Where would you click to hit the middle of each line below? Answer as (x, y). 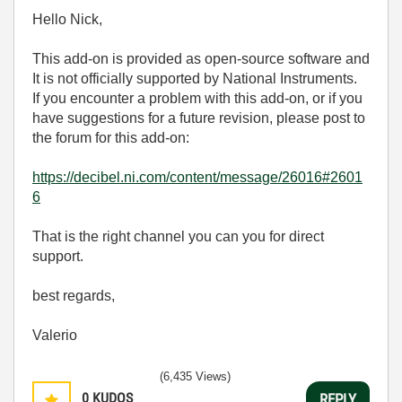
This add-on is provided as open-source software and (201, 59)
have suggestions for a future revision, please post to (199, 118)
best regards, (74, 296)
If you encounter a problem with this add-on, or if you (197, 98)
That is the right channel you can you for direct (178, 236)
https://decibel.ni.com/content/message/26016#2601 (197, 177)
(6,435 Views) (195, 376)
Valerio (55, 335)
